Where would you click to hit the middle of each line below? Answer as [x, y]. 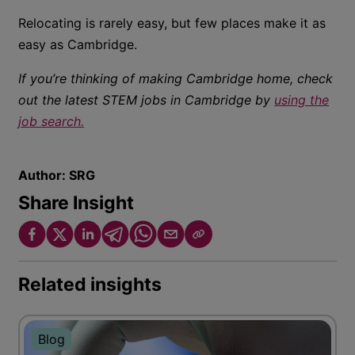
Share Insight [76, 203]
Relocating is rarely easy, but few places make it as [172, 23]
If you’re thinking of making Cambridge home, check [176, 78]
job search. [52, 121]
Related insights [90, 284]
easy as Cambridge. [78, 44]
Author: [44, 175]
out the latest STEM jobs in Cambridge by [147, 100]
